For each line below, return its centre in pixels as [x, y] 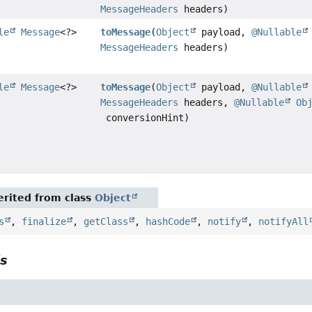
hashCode [168, 222]
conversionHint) [145, 118]
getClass [106, 222]
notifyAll [284, 222]
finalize [44, 222]
